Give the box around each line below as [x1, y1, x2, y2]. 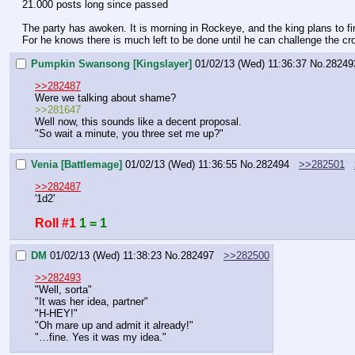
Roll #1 [35, 216, 76, 230]
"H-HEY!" [35, 307, 78, 319]
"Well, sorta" [35, 283, 92, 296]
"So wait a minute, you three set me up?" [35, 127, 223, 139]
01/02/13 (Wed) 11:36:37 [195, 57, 307, 70]
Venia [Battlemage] [31, 158, 122, 170]
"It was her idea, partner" [35, 295, 148, 307]
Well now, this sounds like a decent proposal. [35, 115, 242, 128]
